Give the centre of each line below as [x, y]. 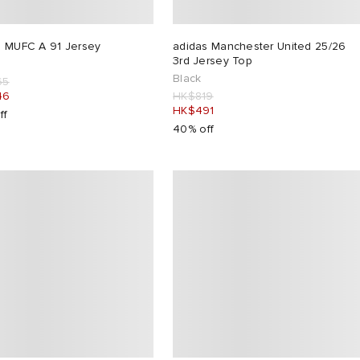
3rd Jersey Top [213, 60]
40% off [194, 129]
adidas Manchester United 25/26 [260, 46]
